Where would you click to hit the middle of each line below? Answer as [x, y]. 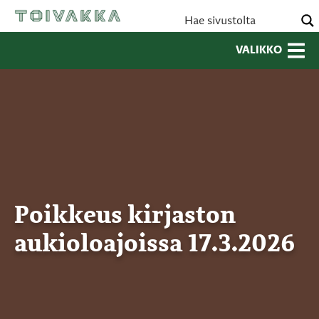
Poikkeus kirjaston [125, 216]
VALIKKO [259, 51]
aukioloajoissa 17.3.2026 [155, 245]
